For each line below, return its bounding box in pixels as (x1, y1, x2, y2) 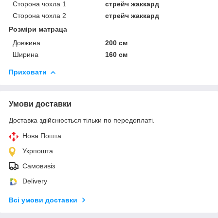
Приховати (9, 68, 47, 76)
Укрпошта (22, 146, 53, 155)
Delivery (22, 177, 47, 185)
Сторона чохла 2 (13, 11, 66, 19)
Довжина (13, 38, 40, 47)
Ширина (13, 50, 38, 58)
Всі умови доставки (9, 196, 77, 204)
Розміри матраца (9, 25, 67, 33)
